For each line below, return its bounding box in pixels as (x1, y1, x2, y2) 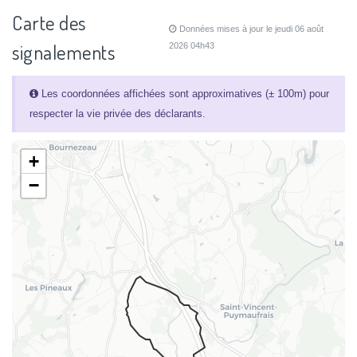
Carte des (12, 10, 86, 36)
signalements (12, 40, 115, 65)
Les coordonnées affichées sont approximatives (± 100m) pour (37, 88, 329, 100)
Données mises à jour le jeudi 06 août (177, 24, 324, 34)
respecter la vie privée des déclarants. (29, 108, 206, 120)
